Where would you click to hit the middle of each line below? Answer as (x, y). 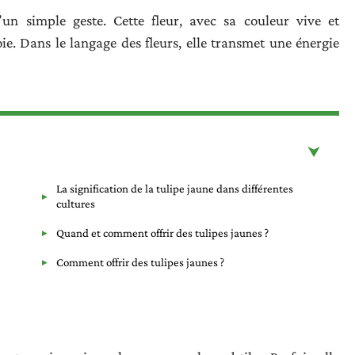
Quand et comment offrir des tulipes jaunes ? (162, 233)
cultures (76, 203)
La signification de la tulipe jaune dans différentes (175, 188)
